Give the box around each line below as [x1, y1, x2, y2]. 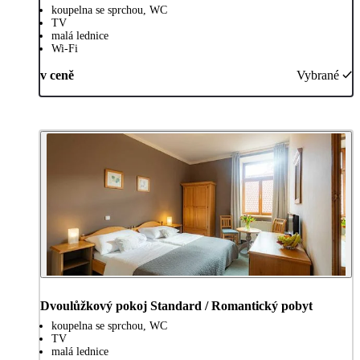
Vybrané [297, 67, 339, 82]
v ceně [40, 67, 74, 82]
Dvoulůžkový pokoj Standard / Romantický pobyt [40, 298, 313, 313]
